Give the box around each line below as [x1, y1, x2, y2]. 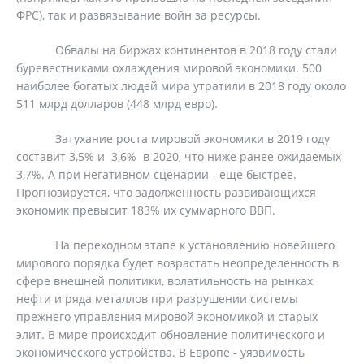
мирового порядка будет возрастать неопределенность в [16, 255, 339, 271]
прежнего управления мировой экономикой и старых [16, 309, 318, 324]
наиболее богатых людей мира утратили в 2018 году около [16, 78, 346, 93]
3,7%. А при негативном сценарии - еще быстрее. [16, 167, 297, 182]
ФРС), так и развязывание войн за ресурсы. [16, 7, 261, 23]
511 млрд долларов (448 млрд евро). [16, 96, 218, 111]
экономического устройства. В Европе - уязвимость [16, 344, 305, 360]
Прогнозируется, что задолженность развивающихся [16, 184, 316, 200]
